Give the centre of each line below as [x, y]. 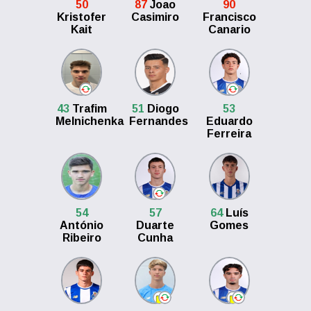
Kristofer [82, 17]
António [82, 225]
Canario [229, 30]
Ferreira [229, 134]
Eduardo [229, 121]
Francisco [230, 17]
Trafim [88, 109]
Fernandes [158, 121]
